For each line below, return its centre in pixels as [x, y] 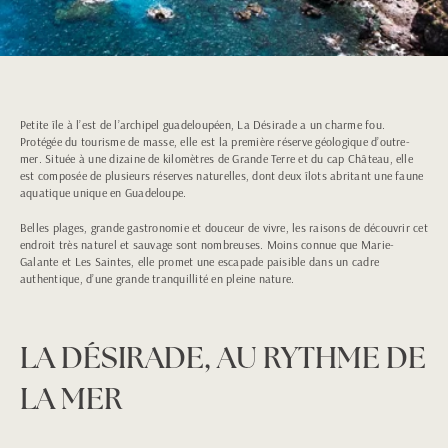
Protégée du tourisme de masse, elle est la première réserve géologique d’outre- [215, 141]
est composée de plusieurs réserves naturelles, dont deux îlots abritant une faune [222, 175]
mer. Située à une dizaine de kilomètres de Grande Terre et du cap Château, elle [216, 158]
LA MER [71, 398]
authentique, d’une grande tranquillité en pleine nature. [157, 278]
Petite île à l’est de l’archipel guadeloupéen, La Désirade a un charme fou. [202, 124]
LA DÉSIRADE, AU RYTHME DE [223, 357]
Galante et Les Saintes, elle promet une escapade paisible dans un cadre [200, 261]
